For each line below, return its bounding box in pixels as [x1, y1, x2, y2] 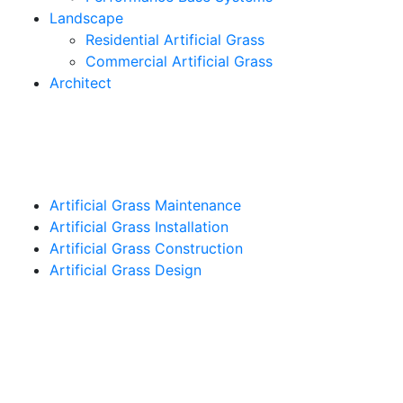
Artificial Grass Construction [49, 239, 243, 257]
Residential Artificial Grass [85, 31, 264, 49]
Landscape [49, 9, 123, 27]
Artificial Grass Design [49, 261, 201, 279]
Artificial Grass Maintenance [49, 196, 241, 214]
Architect [49, 74, 112, 92]
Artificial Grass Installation [49, 218, 228, 236]
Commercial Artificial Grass [85, 52, 273, 70]
